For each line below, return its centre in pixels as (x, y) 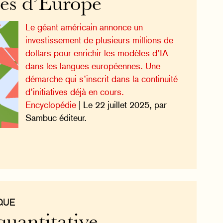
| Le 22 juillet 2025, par (121, 105)
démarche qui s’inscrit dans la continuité (101, 79)
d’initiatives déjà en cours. (74, 92)
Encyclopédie (51, 105)
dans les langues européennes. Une (93, 66)
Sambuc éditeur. (56, 118)
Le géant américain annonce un (84, 27)
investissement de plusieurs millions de (99, 40)
